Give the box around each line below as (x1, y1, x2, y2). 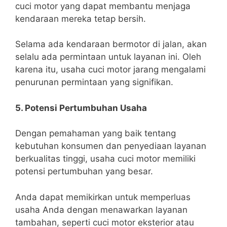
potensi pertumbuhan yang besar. (15, 166, 153, 177)
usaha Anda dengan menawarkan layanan (15, 204, 187, 215)
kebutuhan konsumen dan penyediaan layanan (15, 141, 206, 152)
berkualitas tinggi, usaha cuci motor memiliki (15, 154, 196, 164)
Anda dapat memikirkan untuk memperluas (15, 192, 191, 202)
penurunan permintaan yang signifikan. (15, 77, 173, 88)
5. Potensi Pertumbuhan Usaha (15, 102, 147, 113)
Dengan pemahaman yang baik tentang (15, 128, 176, 139)
